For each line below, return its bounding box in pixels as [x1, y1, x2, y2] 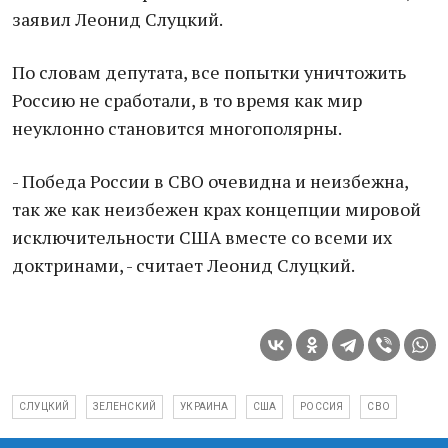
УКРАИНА [180, 401, 229, 412]
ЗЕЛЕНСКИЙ [93, 401, 157, 412]
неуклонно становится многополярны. [12, 116, 342, 140]
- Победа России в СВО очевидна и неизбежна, [12, 169, 408, 193]
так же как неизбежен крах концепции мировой [12, 197, 421, 221]
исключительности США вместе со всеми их [12, 225, 392, 249]
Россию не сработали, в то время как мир [12, 88, 362, 112]
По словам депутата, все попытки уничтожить [12, 60, 406, 84]
